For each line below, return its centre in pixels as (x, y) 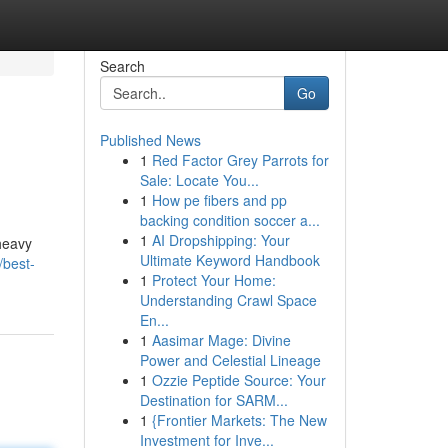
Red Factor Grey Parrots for (240, 160)
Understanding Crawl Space (228, 300)
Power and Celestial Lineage (230, 360)
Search (122, 66)
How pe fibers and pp (219, 200)
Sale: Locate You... (199, 180)
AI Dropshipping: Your (220, 240)
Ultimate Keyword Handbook (229, 260)
